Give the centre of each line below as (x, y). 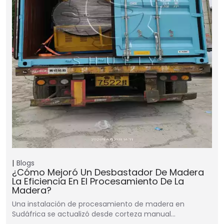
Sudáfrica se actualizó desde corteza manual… (94, 214)
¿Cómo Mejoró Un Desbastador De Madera (108, 172)
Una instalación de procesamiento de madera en (98, 204)
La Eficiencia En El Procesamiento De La (98, 181)
